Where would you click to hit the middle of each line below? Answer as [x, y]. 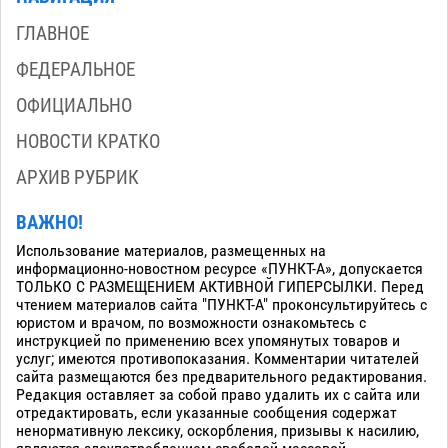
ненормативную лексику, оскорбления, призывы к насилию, [217, 430]
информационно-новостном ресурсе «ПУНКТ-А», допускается [219, 268]
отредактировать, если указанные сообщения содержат [206, 412]
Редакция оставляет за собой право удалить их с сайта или [218, 394]
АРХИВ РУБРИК [77, 177]
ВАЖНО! [49, 222]
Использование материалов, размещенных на [171, 250]
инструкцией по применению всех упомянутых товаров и [208, 340]
